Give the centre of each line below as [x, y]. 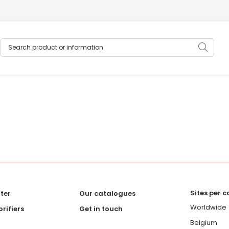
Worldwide [208, 207]
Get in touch [101, 209]
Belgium [204, 223]
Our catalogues [107, 193]
